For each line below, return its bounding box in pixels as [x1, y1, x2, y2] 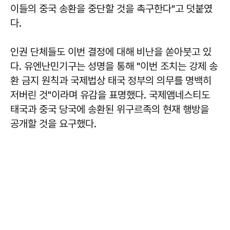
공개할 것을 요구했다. [10, 117, 97, 130]
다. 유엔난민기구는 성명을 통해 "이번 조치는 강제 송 [10, 60, 218, 72]
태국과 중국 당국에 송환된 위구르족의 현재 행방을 [10, 103, 209, 116]
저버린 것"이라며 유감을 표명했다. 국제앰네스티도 [10, 88, 210, 101]
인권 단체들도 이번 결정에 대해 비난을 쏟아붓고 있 [10, 45, 212, 58]
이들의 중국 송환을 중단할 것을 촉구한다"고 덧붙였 [10, 2, 213, 15]
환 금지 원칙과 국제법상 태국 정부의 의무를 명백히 [10, 74, 212, 87]
